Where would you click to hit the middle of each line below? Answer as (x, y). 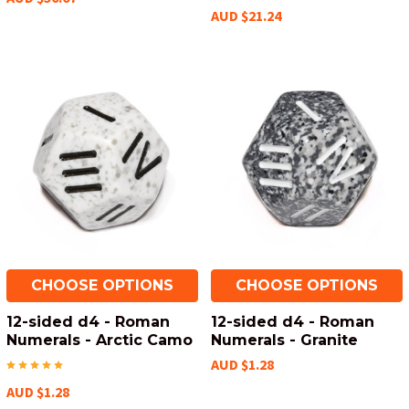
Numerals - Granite (284, 340)
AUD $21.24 (246, 16)
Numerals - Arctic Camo (100, 340)
